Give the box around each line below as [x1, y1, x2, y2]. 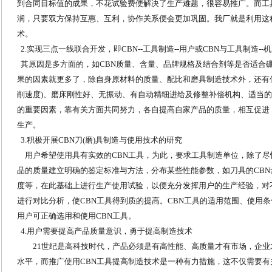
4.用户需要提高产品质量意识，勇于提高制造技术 [17, 226, 192, 236]
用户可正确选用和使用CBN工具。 [17, 211, 136, 220]
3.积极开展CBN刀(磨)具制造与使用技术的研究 [17, 135, 182, 144]
